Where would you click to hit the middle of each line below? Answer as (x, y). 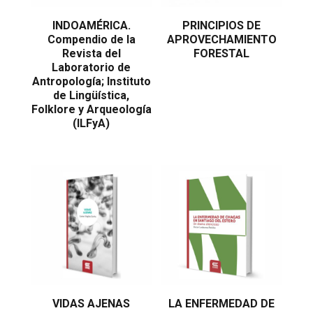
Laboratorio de (92, 67)
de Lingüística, (92, 95)
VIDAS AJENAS (92, 303)
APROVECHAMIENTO (221, 39)
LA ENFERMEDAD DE (222, 303)
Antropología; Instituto (91, 81)
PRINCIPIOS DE (222, 25)
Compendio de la (91, 39)
